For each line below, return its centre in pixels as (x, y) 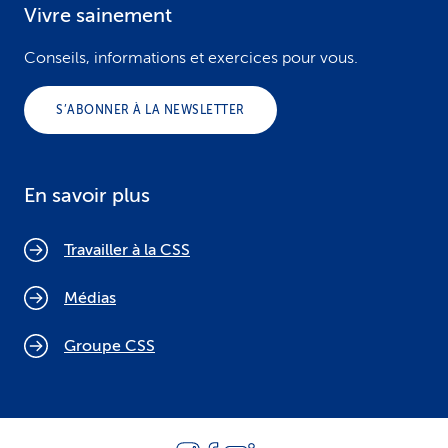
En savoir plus (87, 195)
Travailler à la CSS (127, 250)
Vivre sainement (98, 15)
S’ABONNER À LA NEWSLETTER (150, 110)
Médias (90, 298)
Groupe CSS (109, 346)
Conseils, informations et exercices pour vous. (191, 58)
